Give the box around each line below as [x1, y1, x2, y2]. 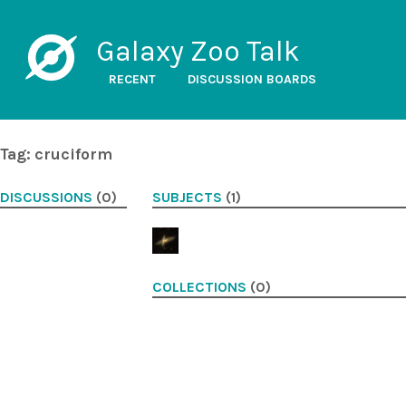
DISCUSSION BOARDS [187, 72, 316, 87]
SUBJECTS [152, 189, 222, 206]
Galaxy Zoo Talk [95, 34, 300, 68]
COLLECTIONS [152, 279, 246, 296]
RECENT [108, 72, 156, 87]
